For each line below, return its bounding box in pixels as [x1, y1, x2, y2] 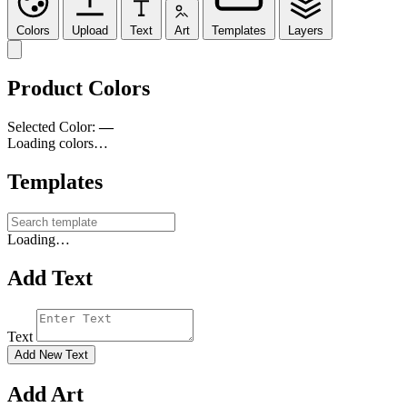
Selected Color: [7, 119, 99, 135]
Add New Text [15, 347, 88, 362]
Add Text [7, 266, 93, 291]
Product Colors [7, 76, 150, 101]
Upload [72, 23, 108, 37]
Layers [288, 23, 323, 37]
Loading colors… [7, 135, 108, 152]
